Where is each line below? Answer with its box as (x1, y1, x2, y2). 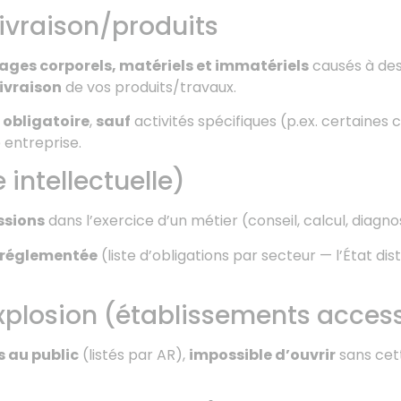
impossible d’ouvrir (189, 345, 336, 366)
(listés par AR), (79, 345, 189, 366)
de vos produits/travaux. (62, 76, 236, 98)
